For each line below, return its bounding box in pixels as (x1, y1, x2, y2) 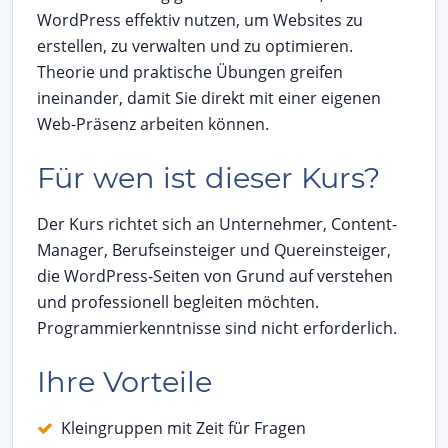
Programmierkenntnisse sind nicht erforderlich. (37, 316, 397, 339)
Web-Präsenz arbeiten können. (37, 112, 269, 135)
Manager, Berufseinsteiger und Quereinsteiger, (37, 238, 391, 261)
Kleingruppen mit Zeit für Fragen (61, 416, 306, 439)
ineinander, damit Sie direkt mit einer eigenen (37, 86, 381, 109)
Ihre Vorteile (37, 363, 212, 399)
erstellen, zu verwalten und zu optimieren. (37, 34, 353, 57)
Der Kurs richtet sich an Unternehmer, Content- (37, 212, 397, 235)
